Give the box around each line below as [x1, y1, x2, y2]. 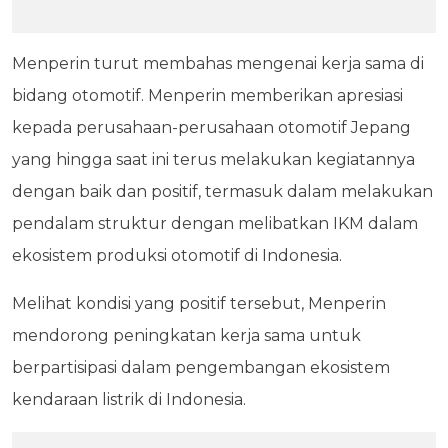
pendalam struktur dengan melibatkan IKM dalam [12, 213, 418, 233]
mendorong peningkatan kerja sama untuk [12, 325, 361, 345]
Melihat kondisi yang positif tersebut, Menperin [12, 293, 386, 313]
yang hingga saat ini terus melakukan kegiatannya [12, 149, 415, 169]
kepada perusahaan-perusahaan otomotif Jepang [12, 117, 411, 137]
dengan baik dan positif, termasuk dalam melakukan [12, 181, 433, 201]
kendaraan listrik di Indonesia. [12, 389, 250, 409]
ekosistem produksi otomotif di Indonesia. [12, 245, 342, 265]
